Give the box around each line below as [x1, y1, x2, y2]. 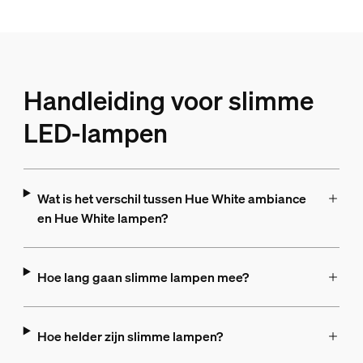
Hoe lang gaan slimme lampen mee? [36, 268, 249, 286]
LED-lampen [23, 116, 168, 150]
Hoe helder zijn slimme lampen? [36, 327, 223, 345]
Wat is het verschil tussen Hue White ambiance [36, 190, 306, 207]
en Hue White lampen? [36, 209, 168, 227]
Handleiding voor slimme [23, 83, 314, 117]
